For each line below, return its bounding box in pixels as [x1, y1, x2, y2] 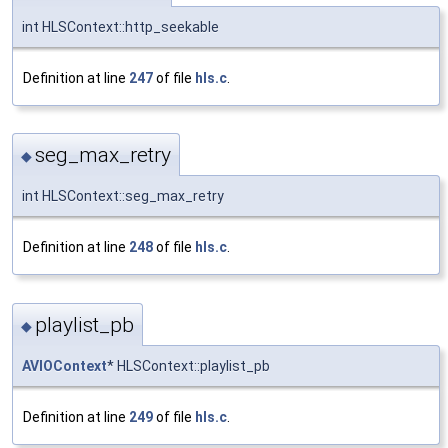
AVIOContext [22, 357, 107, 374]
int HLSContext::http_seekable [22, 18, 219, 35]
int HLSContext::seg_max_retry [22, 188, 224, 205]
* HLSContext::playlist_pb [107, 357, 270, 374]
